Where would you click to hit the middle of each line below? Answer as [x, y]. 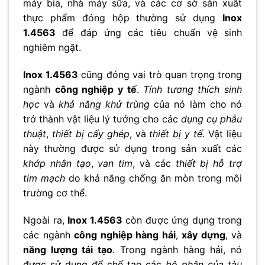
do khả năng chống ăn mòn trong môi [153, 178]
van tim [115, 163]
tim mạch [44, 178]
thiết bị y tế [176, 133]
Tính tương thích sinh [193, 89]
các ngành [49, 235]
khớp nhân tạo [57, 163]
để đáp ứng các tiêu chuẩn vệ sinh [149, 32]
